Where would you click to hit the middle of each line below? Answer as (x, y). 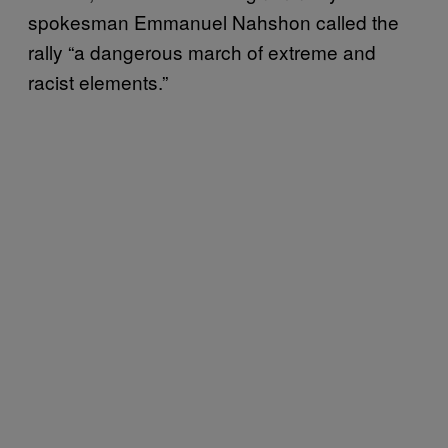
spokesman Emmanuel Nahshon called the (213, 21)
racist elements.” (98, 81)
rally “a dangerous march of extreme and (202, 51)
